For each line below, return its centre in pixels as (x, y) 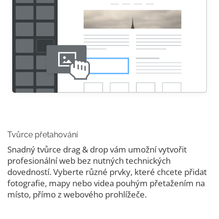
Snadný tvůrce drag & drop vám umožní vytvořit (97, 149)
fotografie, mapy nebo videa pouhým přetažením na (106, 183)
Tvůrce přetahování (43, 134)
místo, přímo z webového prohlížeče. (77, 194)
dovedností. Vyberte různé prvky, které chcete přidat (107, 172)
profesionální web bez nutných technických (89, 160)
